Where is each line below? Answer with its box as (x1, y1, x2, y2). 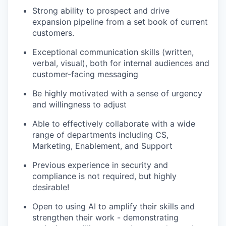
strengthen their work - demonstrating (32, 212, 179, 223)
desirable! (32, 182, 69, 193)
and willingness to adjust (32, 99, 127, 110)
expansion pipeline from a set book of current (32, 17, 208, 27)
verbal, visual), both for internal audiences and (32, 58, 209, 69)
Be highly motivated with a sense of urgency (32, 88, 202, 99)
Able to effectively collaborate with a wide (32, 119, 195, 129)
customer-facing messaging (32, 69, 138, 80)
